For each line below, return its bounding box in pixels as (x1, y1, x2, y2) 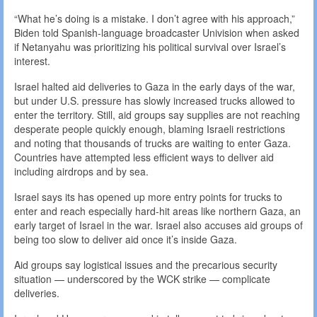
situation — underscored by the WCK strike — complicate (14, 272, 270, 287)
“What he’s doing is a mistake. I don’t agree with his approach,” (14, 11, 295, 26)
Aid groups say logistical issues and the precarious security (14, 258, 277, 272)
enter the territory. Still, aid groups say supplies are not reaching (14, 108, 300, 122)
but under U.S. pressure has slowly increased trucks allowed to (14, 93, 295, 108)
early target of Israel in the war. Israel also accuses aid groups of (14, 218, 303, 233)
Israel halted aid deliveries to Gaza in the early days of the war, (14, 79, 295, 94)
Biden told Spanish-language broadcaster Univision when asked (14, 25, 299, 40)
